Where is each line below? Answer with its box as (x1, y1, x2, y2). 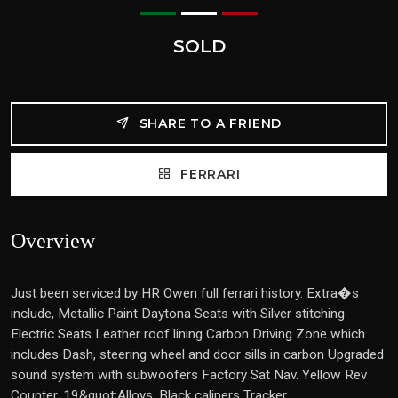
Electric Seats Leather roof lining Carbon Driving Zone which (11, 326, 365, 342)
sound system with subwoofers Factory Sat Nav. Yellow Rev (11, 367, 367, 383)
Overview (11, 229, 95, 252)
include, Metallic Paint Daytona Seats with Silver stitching (11, 306, 345, 322)
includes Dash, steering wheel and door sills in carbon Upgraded (11, 346, 384, 362)
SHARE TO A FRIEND (134, 115, 283, 131)
